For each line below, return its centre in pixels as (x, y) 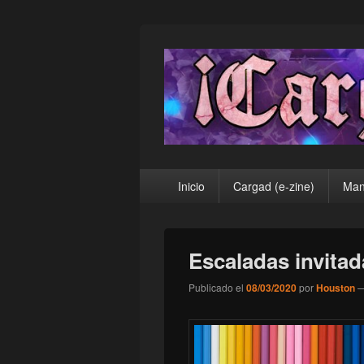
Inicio (191, 186)
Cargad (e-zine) (273, 186)
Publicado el (216, 288)
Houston (336, 288)
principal (164, 195)
